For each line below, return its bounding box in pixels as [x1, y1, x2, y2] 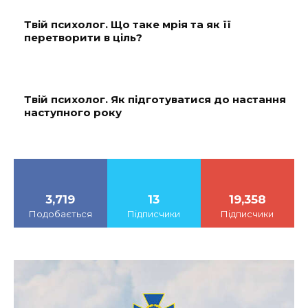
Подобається [28, 208, 92, 219]
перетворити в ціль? [24, 31, 142, 44]
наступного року [24, 106, 122, 119]
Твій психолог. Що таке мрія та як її [24, 18, 231, 31]
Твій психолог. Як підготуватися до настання [24, 93, 286, 106]
